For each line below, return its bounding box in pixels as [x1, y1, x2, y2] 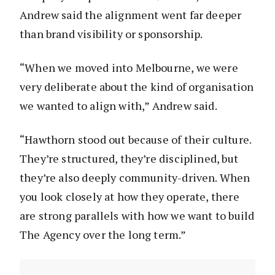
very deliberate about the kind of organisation [20, 79, 254, 94]
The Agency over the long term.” [20, 227, 187, 242]
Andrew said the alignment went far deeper [20, 7, 242, 22]
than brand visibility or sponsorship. [20, 26, 203, 41]
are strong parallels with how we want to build [20, 207, 255, 223]
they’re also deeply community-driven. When [20, 169, 250, 185]
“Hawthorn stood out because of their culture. [20, 131, 252, 147]
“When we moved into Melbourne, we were [20, 60, 238, 75]
